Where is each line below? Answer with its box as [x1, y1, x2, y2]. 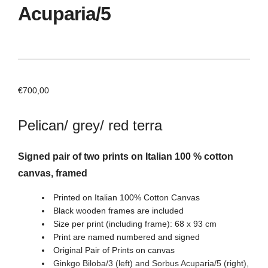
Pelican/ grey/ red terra [18, 117, 162, 134]
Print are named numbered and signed [53, 232, 200, 242]
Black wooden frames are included [53, 206, 184, 216]
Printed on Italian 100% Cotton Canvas [53, 193, 200, 203]
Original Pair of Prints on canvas [53, 245, 175, 255]
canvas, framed [18, 168, 87, 179]
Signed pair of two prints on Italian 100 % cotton [18, 151, 233, 162]
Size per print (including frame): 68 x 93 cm [53, 219, 217, 229]
